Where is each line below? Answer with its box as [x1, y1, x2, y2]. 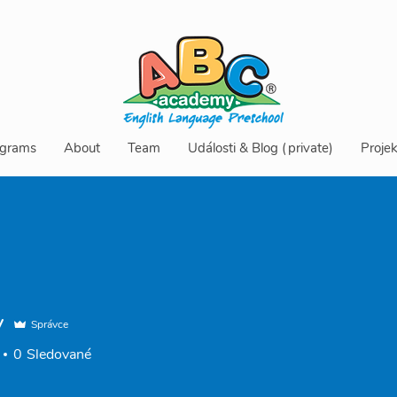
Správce [31, 317, 68, 331]
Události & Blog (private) [187, 139, 333, 157]
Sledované [27, 345, 91, 364]
